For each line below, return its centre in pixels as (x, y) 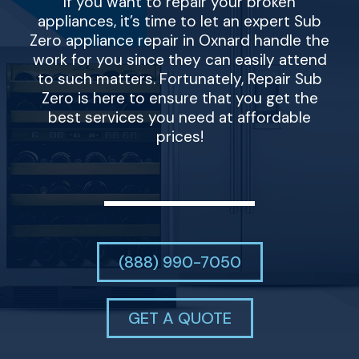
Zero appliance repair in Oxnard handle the (179, 41)
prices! (179, 137)
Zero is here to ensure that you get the (179, 99)
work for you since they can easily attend (179, 60)
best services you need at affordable (179, 118)
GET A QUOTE (179, 319)
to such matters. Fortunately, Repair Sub (179, 79)
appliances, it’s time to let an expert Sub (179, 22)
